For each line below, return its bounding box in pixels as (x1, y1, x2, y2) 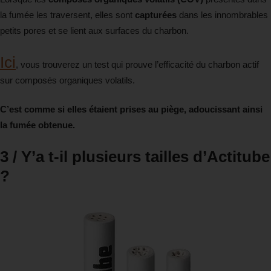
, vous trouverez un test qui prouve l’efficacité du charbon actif (16, 59, 259, 70)
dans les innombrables (177, 10, 268, 21)
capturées (135, 10, 177, 21)
